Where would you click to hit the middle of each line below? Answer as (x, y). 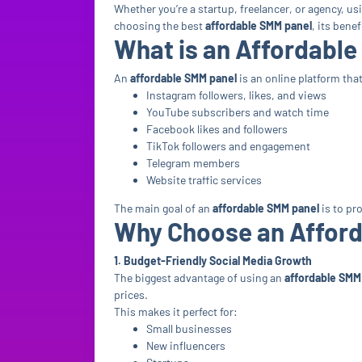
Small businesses (189, 328)
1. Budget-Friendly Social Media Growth (213, 261)
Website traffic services (204, 180)
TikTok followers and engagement (228, 146)
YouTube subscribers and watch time (238, 112)
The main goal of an (163, 208)
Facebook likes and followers (217, 129)
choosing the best (160, 25)
